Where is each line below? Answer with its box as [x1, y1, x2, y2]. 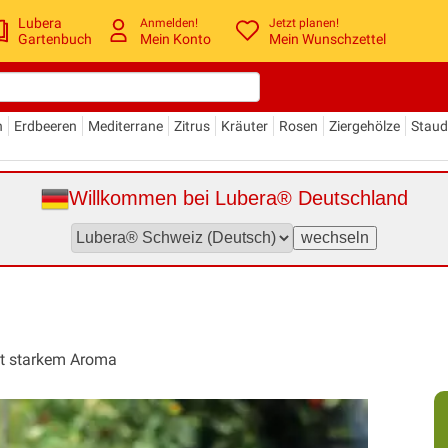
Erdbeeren [14, 117, 77, 134]
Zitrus [174, 117, 210, 134]
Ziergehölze [329, 117, 400, 134]
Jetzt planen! [269, 16, 340, 31]
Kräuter [221, 117, 268, 134]
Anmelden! [140, 16, 199, 31]
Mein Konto [140, 31, 212, 48]
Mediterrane [88, 117, 163, 134]
